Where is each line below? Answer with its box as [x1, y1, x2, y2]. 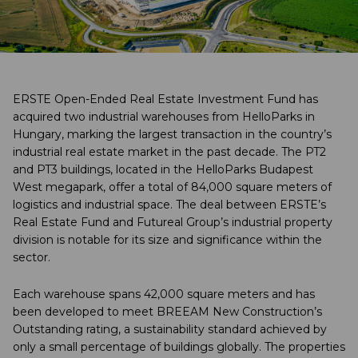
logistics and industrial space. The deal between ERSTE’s [13, 197, 326, 212]
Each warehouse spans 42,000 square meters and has [13, 287, 315, 301]
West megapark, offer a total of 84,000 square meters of [13, 180, 332, 194]
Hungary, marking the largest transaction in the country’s [13, 127, 332, 141]
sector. [13, 250, 50, 265]
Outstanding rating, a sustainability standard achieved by [13, 322, 327, 336]
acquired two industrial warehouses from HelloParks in [13, 109, 315, 124]
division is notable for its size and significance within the [13, 233, 322, 247]
